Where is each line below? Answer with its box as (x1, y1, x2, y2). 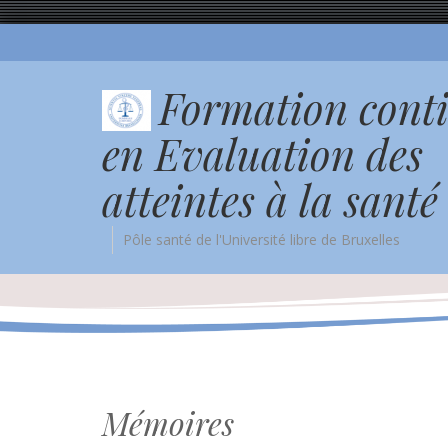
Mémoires (102, 401, 234, 445)
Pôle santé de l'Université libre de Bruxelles (123, 229, 400, 249)
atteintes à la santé (102, 171, 438, 228)
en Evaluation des (102, 125, 423, 182)
